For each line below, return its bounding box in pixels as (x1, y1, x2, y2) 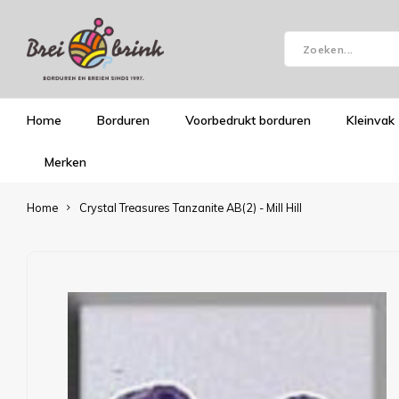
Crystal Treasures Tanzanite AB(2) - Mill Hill (79, 200, 302, 215)
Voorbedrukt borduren (185, 111, 311, 128)
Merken (45, 153, 86, 170)
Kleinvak (346, 111, 395, 128)
